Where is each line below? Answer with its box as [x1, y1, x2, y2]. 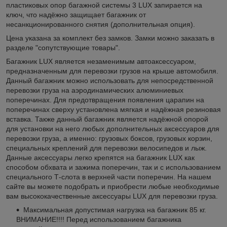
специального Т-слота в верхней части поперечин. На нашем [6, 172, 211, 181]
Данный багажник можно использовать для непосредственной [6, 76, 213, 85]
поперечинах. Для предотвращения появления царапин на [6, 95, 204, 104]
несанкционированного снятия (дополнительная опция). [6, 20, 195, 28]
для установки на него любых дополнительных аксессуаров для [6, 124, 219, 133]
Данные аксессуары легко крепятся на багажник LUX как [6, 153, 195, 162]
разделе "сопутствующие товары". [6, 43, 120, 52]
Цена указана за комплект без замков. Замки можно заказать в [6, 33, 214, 42]
